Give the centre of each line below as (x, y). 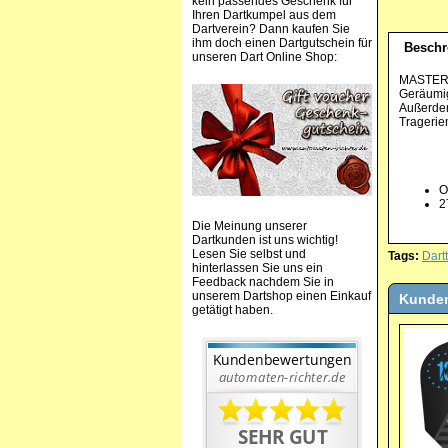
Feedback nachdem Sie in (263, 281)
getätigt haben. (232, 309)
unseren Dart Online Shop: (264, 57)
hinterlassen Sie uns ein (257, 267)
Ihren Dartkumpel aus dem (264, 15)
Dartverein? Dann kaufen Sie (271, 29)
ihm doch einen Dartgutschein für (282, 43)
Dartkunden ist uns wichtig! (265, 239)
